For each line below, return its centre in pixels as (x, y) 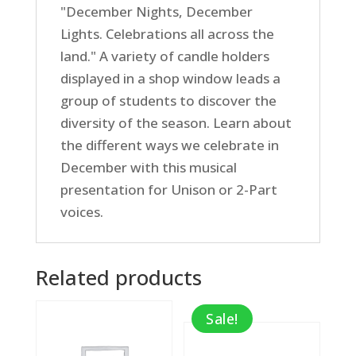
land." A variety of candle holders (164, 56)
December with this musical (148, 167)
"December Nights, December (156, 12)
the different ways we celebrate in (169, 145)
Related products (118, 277)
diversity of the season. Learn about (176, 123)
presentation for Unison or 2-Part (168, 190)
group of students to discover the (168, 101)
